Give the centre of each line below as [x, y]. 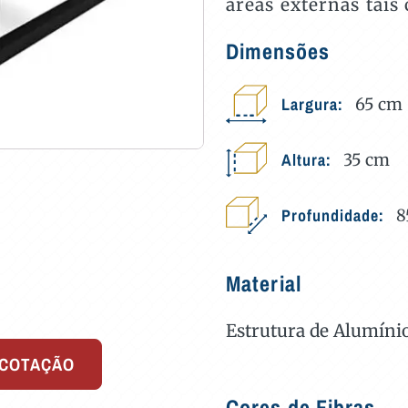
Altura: [309, 159]
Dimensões [278, 51]
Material [264, 283]
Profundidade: [335, 215]
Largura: [315, 104]
